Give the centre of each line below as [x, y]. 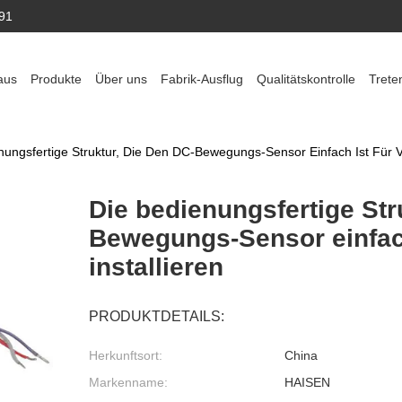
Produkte [56, 79]
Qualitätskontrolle [306, 79]
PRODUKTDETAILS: [157, 316]
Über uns [121, 79]
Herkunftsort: [126, 355]
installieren [156, 267]
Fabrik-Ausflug [202, 79]
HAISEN [307, 382]
